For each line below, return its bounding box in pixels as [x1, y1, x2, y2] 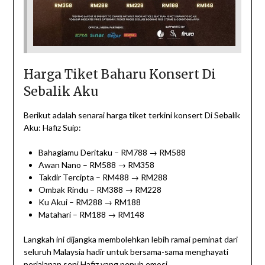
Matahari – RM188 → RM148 [38, 209, 144, 220]
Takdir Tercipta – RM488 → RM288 [38, 172, 167, 183]
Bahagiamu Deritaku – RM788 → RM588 [38, 147, 186, 158]
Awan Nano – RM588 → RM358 [38, 160, 154, 170]
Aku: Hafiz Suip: [23, 122, 81, 133]
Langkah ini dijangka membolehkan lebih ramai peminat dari [23, 234, 238, 245]
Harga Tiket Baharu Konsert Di [23, 66, 216, 83]
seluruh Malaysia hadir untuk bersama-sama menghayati [23, 247, 228, 257]
